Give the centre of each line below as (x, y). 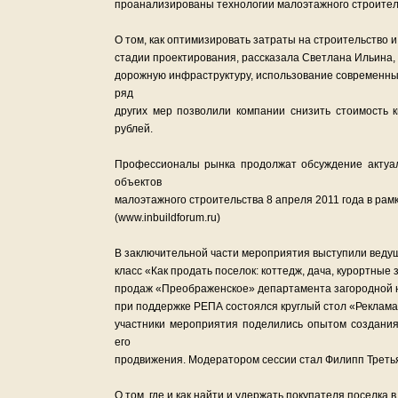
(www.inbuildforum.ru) (167, 218)
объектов (138, 182)
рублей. (134, 129)
